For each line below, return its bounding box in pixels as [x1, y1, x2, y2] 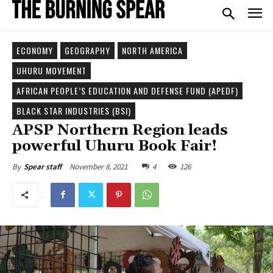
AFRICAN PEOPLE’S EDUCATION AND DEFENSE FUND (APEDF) [16, 83, 238, 97]
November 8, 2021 [69, 161, 127, 172]
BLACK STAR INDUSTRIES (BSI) [16, 104, 131, 117]
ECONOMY [16, 43, 53, 57]
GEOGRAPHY [65, 43, 110, 57]
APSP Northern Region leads [12, 121, 228, 140]
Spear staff [24, 161, 62, 172]
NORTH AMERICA [122, 43, 183, 57]
